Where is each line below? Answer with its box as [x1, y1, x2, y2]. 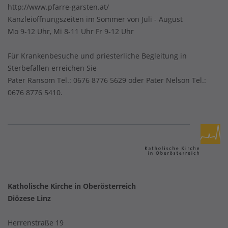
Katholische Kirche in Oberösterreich [8, 181, 136, 191]
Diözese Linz [8, 193, 51, 203]
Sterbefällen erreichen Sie [8, 63, 97, 73]
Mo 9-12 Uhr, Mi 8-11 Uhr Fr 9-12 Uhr [8, 26, 134, 36]
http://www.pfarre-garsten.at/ [8, 2, 109, 12]
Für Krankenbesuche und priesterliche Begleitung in [8, 51, 187, 61]
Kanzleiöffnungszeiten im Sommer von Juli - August [8, 14, 183, 24]
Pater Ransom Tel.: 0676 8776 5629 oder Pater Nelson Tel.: [8, 75, 206, 85]
